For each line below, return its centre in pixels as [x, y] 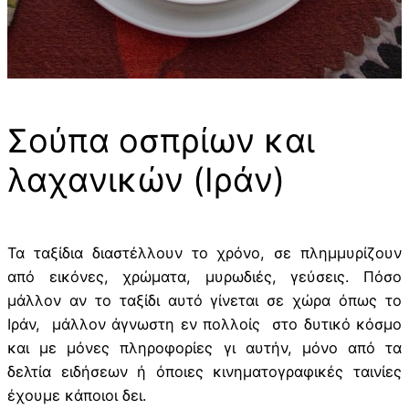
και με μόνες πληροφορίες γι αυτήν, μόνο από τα [204, 348]
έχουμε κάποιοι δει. [77, 396]
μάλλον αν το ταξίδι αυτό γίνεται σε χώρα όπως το [204, 301]
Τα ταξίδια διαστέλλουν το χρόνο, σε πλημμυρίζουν [204, 253]
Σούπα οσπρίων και [161, 141]
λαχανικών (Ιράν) [146, 180]
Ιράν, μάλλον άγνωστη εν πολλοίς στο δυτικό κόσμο [204, 325]
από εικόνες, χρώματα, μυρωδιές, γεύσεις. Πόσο [204, 277]
